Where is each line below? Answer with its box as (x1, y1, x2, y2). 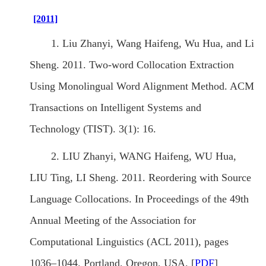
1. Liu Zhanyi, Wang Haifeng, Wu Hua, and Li (51, 37, 254, 50)
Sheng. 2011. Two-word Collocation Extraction (30, 59, 234, 71)
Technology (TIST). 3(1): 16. (30, 123, 156, 135)
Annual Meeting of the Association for (30, 214, 196, 227)
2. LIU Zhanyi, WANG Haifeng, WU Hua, (51, 150, 236, 163)
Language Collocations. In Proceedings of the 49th (30, 193, 249, 205)
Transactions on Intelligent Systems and (30, 102, 201, 114)
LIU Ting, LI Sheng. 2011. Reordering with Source (30, 172, 251, 184)
